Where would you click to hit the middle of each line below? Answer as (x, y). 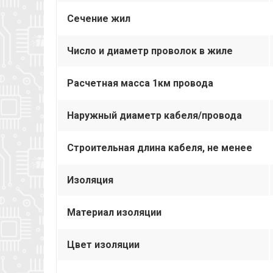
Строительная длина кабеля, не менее (160, 147)
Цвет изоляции (103, 244)
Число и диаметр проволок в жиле (150, 51)
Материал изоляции (114, 212)
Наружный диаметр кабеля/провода (154, 115)
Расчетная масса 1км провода (140, 83)
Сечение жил (99, 18)
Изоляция (90, 180)
